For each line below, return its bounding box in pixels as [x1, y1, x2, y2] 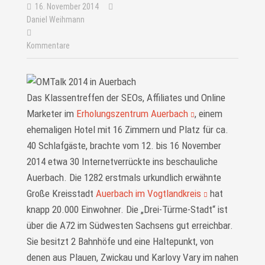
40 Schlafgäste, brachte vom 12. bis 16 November [26, 139, 221, 151]
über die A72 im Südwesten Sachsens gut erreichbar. [26, 219, 233, 231]
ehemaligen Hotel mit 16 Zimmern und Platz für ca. [26, 123, 228, 135]
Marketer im [26, 107, 76, 119]
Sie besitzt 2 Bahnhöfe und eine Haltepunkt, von [26, 235, 214, 247]
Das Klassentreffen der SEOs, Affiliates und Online [26, 91, 225, 104]
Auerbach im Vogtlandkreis [95, 187, 201, 199]
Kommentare [26, 40, 70, 50]
